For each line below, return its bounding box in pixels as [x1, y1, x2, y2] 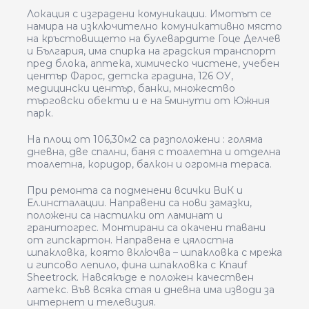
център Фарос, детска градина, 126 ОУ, [27, 70, 233, 82]
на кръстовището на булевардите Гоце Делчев [27, 32, 281, 45]
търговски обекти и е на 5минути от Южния [27, 94, 270, 107]
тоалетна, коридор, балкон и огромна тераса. [27, 158, 272, 170]
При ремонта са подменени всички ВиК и [27, 184, 243, 197]
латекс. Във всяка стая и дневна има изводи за [27, 283, 275, 296]
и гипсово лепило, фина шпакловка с [27, 259, 219, 271]
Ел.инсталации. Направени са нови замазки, [27, 197, 252, 209]
